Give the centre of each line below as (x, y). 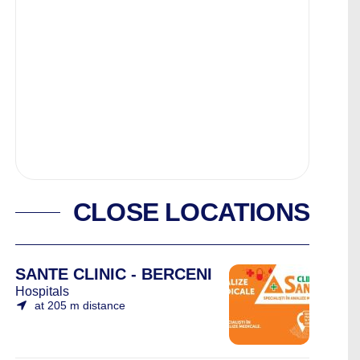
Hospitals (42, 291)
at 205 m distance (80, 305)
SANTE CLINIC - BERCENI (114, 274)
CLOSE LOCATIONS (191, 212)
